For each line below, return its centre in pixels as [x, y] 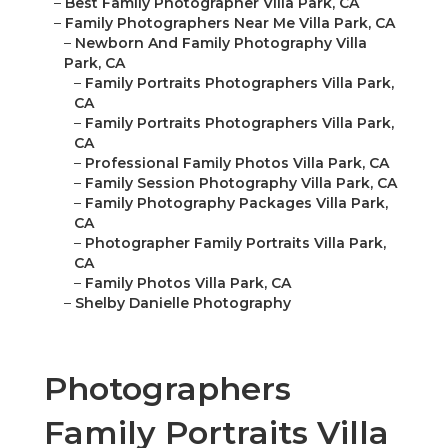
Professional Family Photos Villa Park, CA [237, 163]
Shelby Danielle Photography [183, 303]
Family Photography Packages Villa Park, [236, 203]
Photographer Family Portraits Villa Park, [235, 243]
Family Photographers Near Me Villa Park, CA [230, 23]
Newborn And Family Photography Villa [221, 43]
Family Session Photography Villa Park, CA [241, 183]
